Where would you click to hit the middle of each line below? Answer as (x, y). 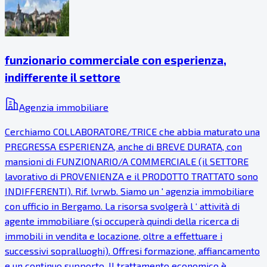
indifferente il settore (63, 77)
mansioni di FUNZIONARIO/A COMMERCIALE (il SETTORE (127, 162)
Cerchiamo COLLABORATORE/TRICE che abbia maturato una (132, 132)
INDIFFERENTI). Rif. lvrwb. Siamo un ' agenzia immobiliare (129, 191)
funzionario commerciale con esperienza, (116, 60)
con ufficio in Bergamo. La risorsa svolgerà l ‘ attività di (122, 206)
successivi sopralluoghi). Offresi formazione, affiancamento (132, 251)
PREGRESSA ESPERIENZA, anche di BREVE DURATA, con (123, 147)
